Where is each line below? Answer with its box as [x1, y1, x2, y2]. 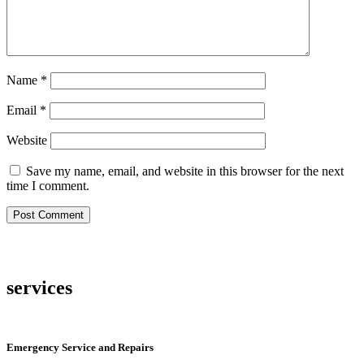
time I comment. [6, 179, 89, 193]
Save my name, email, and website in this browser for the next [26, 164, 344, 179]
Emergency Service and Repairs [6, 341, 154, 354]
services [6, 277, 72, 299]
